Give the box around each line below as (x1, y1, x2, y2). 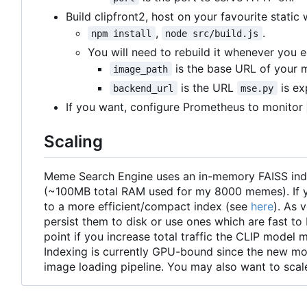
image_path (113, 63, 169, 75)
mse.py (241, 82, 274, 94)
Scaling (44, 131, 103, 151)
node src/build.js (165, 27, 259, 39)
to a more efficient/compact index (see (44, 199, 251, 213)
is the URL (177, 80, 237, 95)
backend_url (113, 82, 174, 94)
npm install (91, 27, 152, 39)
